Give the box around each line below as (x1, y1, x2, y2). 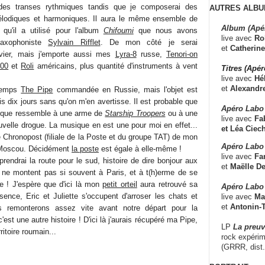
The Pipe (21, 85, 53, 94)
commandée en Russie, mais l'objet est (53, 85, 198, 94)
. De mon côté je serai (100, 37, 198, 47)
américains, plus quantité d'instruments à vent (34, 61, 198, 70)
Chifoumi (103, 25, 134, 35)
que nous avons (133, 25, 198, 35)
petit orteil (102, 179, 137, 189)
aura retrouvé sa (137, 179, 198, 189)
